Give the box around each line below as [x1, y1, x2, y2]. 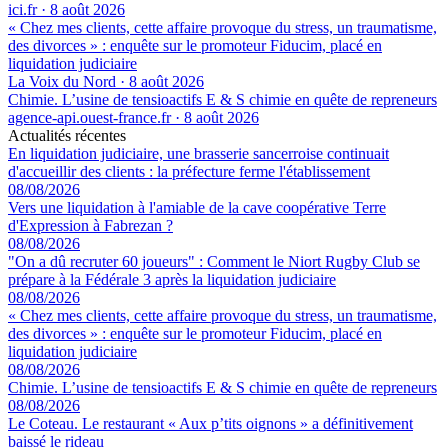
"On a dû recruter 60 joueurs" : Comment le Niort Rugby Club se [8, 252, 420, 270]
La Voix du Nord [8, 72, 116, 90]
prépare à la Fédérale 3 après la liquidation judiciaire [8, 270, 336, 288]
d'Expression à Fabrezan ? [8, 216, 173, 234]
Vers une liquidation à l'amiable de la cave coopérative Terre [8, 198, 386, 216]
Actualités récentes [8, 126, 126, 144]
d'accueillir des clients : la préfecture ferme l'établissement [8, 162, 370, 180]
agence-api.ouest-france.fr [8, 108, 171, 126]
